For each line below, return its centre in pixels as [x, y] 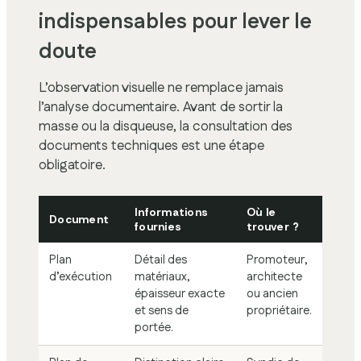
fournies [158, 226]
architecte [274, 276]
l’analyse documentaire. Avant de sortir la [161, 107]
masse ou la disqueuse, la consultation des [166, 126]
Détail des [161, 259]
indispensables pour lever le [175, 22]
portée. [154, 327]
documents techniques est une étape [151, 145]
